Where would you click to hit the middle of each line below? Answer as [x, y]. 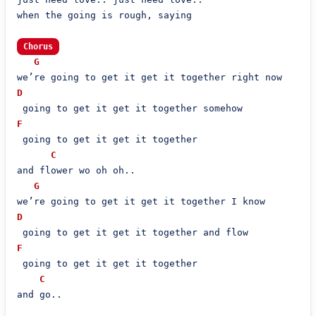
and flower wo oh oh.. [76, 170]
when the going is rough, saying [104, 15]
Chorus [38, 47]
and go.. [39, 294]
